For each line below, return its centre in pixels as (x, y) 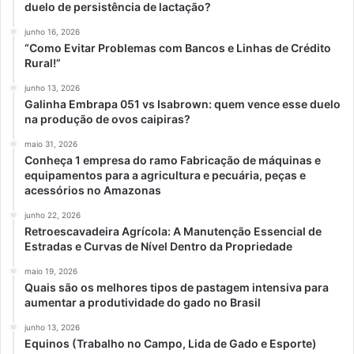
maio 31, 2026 (51, 143)
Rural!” (43, 62)
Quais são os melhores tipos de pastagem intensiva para (177, 287)
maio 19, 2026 (51, 271)
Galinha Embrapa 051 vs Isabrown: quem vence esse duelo (183, 104)
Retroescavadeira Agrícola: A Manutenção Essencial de (173, 231)
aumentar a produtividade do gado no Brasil (143, 302)
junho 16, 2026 (52, 31)
